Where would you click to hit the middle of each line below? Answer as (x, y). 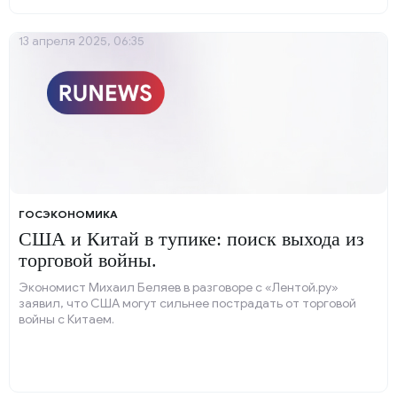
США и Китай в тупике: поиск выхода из (191, 239)
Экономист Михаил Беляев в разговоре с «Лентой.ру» (179, 288)
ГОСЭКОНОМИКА (68, 214)
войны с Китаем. (66, 319)
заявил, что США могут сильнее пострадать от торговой (187, 304)
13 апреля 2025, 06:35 (82, 41)
